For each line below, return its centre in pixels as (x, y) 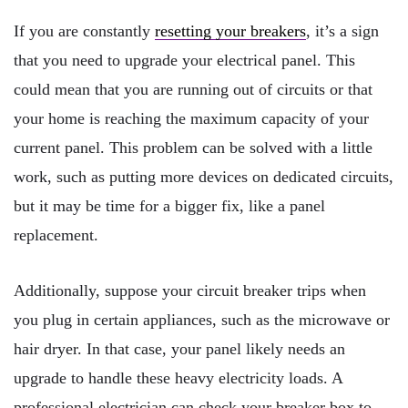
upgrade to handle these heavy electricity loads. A (178, 378)
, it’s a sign (342, 31)
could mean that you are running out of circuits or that (193, 89)
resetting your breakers (230, 31)
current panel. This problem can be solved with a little (193, 147)
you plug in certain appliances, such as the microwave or (202, 320)
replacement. (56, 235)
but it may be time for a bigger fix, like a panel (169, 205)
